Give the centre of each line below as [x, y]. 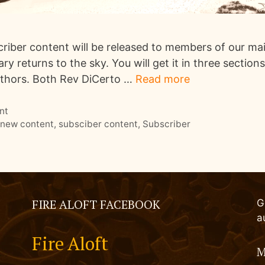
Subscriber [167, 124]
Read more [163, 79]
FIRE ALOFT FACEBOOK [96, 205]
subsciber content [98, 124]
